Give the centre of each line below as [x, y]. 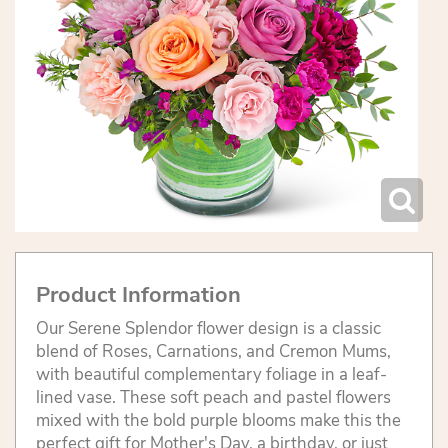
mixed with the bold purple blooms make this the [218, 421]
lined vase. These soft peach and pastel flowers [213, 398]
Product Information [138, 295]
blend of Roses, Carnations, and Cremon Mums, [213, 352]
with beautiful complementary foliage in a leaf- [211, 375]
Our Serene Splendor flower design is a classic [208, 329]
